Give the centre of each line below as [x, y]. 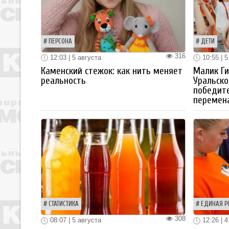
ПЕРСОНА [60, 41]
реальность [63, 81]
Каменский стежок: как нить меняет [112, 71]
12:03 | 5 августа [75, 57]
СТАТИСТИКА [64, 204]
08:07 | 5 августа [75, 220]
